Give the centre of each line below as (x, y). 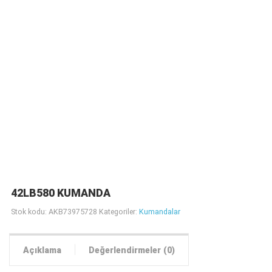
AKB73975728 (73, 211)
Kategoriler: (119, 211)
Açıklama (42, 250)
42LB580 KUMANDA (60, 193)
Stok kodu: (29, 211)
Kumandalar (159, 211)
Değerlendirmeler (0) (131, 250)
